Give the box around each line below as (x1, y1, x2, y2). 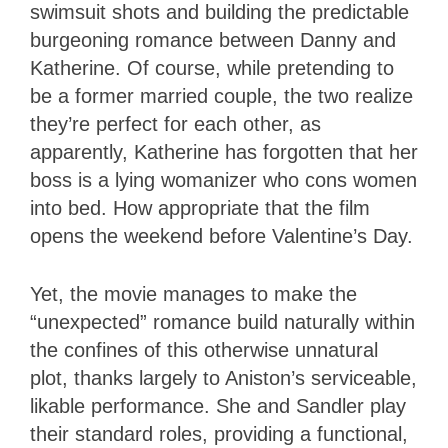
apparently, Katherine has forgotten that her (30, 140, 418, 163)
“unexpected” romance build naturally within (30, 310, 415, 333)
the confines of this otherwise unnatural (30, 338, 378, 361)
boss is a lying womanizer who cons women (30, 168, 417, 191)
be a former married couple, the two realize (30, 84, 413, 107)
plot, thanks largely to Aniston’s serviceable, (30, 366, 417, 389)
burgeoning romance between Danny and (30, 28, 396, 51)
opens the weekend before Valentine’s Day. (30, 224, 413, 247)
